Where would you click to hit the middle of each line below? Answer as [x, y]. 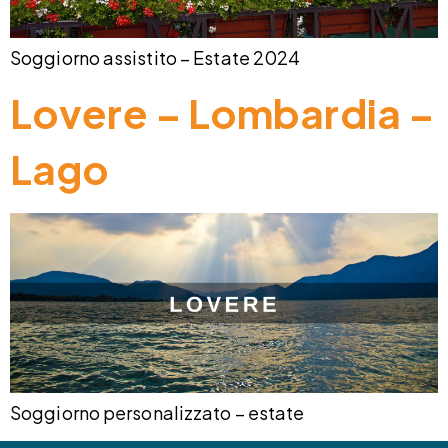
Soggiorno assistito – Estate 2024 [155, 57]
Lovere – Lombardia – [222, 113]
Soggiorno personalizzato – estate [157, 413]
